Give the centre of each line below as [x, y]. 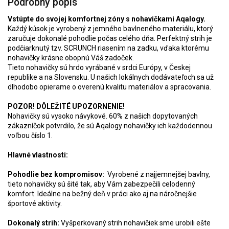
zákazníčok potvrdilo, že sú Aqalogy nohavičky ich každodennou [110, 125]
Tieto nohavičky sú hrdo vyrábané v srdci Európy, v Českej [99, 67]
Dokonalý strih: [33, 223]
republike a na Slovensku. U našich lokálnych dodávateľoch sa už [111, 77]
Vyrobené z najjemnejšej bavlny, [157, 174]
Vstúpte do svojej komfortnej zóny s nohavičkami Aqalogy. [107, 19]
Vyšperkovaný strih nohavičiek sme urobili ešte [135, 223]
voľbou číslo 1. [30, 135]
